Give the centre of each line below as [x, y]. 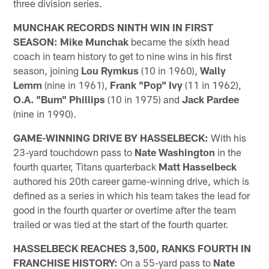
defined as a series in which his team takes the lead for [132, 195]
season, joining [47, 70]
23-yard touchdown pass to [74, 152]
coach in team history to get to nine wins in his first [123, 56]
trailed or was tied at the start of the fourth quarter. [121, 224]
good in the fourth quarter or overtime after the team [125, 209]
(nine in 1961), [76, 84]
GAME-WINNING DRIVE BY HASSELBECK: [111, 137]
